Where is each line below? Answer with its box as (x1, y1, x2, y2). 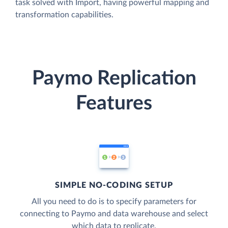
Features (76, 93, 152, 113)
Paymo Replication (32, 68, 196, 89)
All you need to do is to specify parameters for (32, 197, 196, 206)
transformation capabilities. (15, 11, 113, 19)
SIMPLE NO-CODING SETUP (54, 181, 174, 189)
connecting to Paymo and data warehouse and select (20, 209, 208, 218)
